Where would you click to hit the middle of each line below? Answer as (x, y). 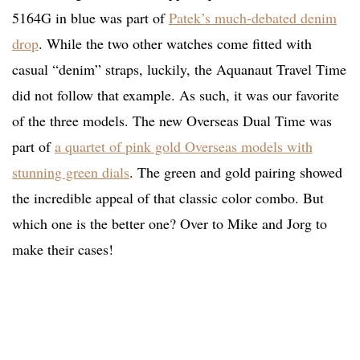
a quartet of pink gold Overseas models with (184, 147)
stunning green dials (71, 172)
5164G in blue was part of (90, 18)
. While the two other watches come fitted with (175, 44)
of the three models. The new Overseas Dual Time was (172, 121)
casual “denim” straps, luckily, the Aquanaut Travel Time (179, 70)
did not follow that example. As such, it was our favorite (176, 95)
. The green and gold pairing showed (236, 172)
